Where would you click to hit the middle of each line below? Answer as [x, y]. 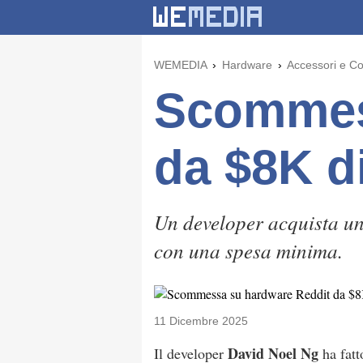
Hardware [247, 65]
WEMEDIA [180, 65]
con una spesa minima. [248, 250]
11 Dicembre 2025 [201, 321]
